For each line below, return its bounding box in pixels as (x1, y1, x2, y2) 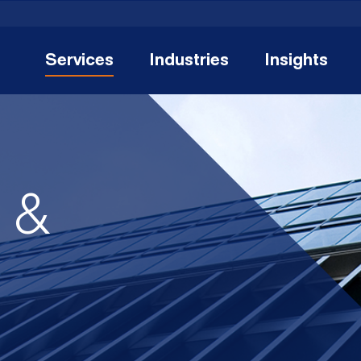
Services (45, 52, 114, 70)
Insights (264, 52, 328, 70)
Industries (149, 52, 229, 70)
